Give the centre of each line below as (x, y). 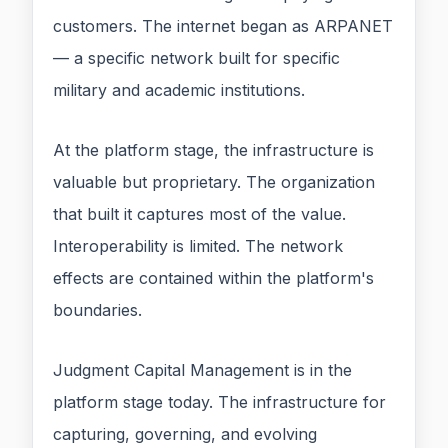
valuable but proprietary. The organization (214, 182)
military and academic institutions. (179, 90)
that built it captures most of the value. (199, 214)
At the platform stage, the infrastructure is (213, 150)
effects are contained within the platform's (213, 278)
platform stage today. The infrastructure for (219, 402)
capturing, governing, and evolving (185, 434)
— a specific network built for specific (196, 58)
